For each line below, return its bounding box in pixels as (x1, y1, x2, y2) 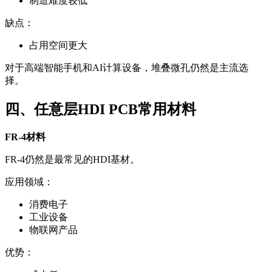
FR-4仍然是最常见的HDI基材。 (5, 154, 140, 165)
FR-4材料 (5, 132, 46, 143)
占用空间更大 (29, 40, 87, 51)
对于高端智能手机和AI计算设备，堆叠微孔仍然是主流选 (5, 63, 248, 73)
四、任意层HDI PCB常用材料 (5, 101, 196, 118)
